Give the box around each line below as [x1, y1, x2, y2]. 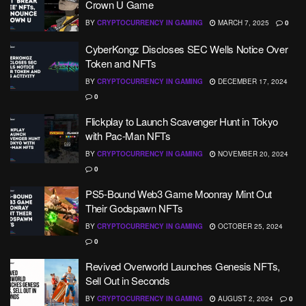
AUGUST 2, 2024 [216, 294, 273, 303]
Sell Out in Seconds [85, 273, 170, 288]
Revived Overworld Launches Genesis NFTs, [85, 259, 280, 273]
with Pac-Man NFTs [85, 128, 171, 143]
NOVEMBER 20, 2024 [216, 149, 288, 158]
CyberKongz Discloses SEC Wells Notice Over [85, 42, 288, 56]
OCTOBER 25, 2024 [216, 221, 283, 231]
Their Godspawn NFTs [85, 201, 183, 215]
